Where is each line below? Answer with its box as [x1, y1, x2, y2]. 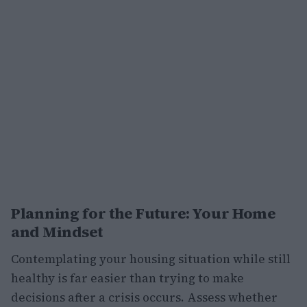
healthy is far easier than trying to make [11, 269, 244, 286]
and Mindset [11, 221, 103, 242]
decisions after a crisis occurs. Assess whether [11, 288, 278, 306]
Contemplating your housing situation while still [11, 250, 291, 267]
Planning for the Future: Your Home [11, 202, 275, 223]
